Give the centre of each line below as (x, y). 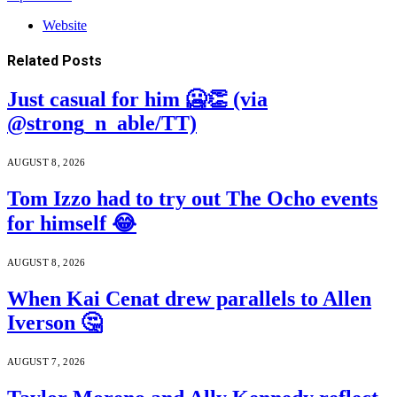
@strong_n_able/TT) (102, 124)
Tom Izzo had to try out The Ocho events (192, 199)
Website (65, 25)
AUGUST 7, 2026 (47, 362)
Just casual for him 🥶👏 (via (137, 100)
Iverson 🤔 (54, 323)
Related (35, 61)
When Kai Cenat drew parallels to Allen (189, 299)
